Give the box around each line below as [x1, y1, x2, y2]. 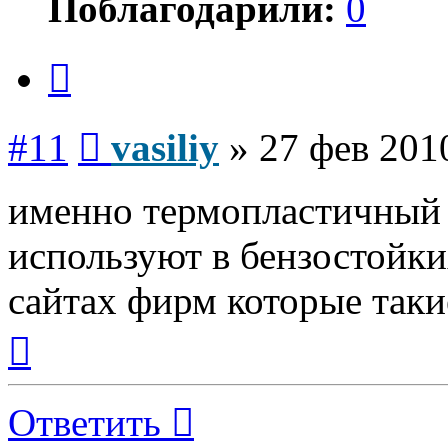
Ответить [8, 400, 161, 444]
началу [30, 357, 76, 375]
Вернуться [30, 321, 101, 339]
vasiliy [111, 125, 219, 169]
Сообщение [100, 117, 179, 135]
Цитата [70, 48, 119, 66]
